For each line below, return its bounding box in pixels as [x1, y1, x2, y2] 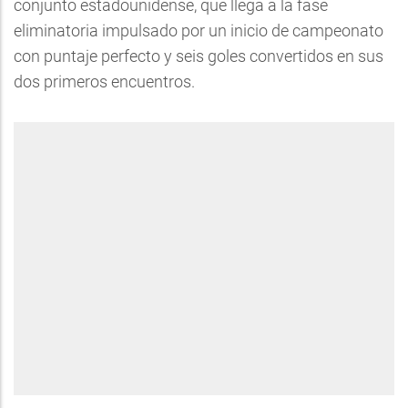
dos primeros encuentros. [14, 72, 195, 91]
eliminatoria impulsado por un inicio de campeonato [14, 21, 383, 40]
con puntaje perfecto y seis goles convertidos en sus [14, 46, 383, 66]
